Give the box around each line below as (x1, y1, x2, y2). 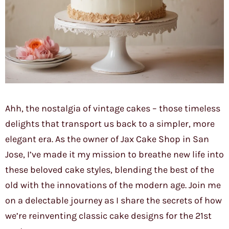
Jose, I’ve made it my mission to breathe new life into (5, 149, 224, 161)
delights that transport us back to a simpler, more (5, 118, 215, 130)
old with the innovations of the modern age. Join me (5, 179, 221, 191)
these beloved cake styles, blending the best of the (5, 164, 214, 176)
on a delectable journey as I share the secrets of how (5, 195, 222, 207)
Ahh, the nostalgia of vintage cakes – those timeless (5, 103, 220, 114)
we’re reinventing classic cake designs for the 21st (5, 210, 212, 222)
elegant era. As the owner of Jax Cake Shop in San (5, 133, 209, 145)
